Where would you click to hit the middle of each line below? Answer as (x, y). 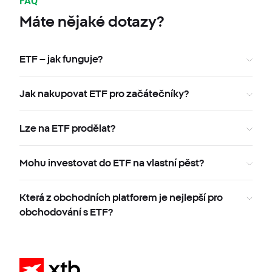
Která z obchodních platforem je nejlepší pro (121, 198)
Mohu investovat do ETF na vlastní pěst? (112, 163)
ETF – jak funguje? (61, 59)
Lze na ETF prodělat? (67, 128)
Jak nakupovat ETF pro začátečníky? (104, 94)
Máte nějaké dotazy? (92, 22)
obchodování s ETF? (66, 212)
